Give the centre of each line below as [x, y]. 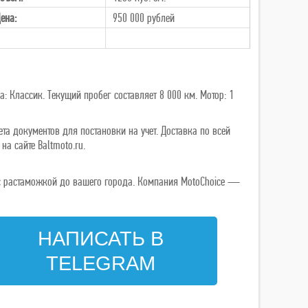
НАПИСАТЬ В [100, 238]
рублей [159, 17]
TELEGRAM [100, 263]
